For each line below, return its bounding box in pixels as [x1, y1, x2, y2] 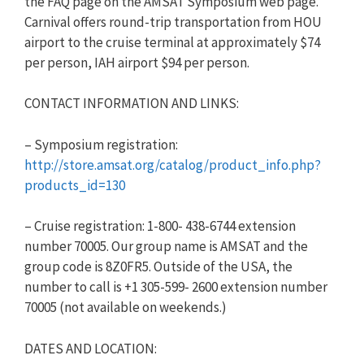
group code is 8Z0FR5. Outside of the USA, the [24, 258, 292, 275]
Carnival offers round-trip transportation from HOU [24, 12, 322, 31]
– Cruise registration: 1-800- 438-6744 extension [24, 217, 296, 235]
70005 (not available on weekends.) [24, 298, 227, 316]
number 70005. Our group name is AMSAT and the [24, 237, 308, 255]
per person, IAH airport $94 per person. [24, 53, 249, 71]
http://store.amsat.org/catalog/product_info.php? [24, 155, 321, 174]
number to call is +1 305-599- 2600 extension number [24, 278, 327, 296]
